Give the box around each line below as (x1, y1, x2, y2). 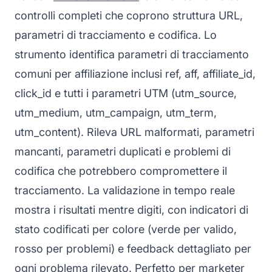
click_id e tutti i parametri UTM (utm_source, (15, 86, 237, 100)
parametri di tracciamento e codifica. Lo (15, 28, 217, 41)
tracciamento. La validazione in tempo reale (15, 183, 235, 197)
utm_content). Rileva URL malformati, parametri (15, 125, 254, 138)
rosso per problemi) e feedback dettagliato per (15, 242, 251, 255)
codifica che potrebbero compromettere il (15, 164, 227, 177)
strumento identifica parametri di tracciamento (15, 47, 249, 61)
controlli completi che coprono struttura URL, (15, 8, 243, 22)
